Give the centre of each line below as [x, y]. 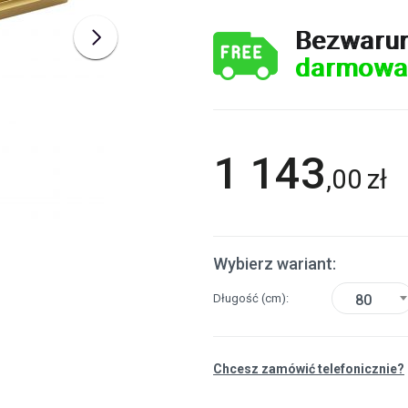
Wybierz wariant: [275, 264]
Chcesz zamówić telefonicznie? [309, 369]
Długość [237, 298]
